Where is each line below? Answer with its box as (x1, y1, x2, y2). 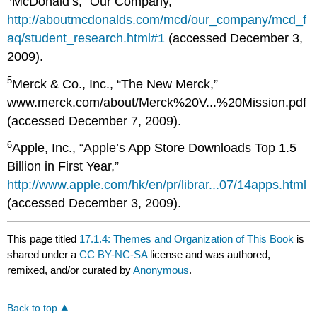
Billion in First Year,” (7, 159, 120, 174)
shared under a (7, 248, 80, 261)
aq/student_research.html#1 (7, 30, 166, 45)
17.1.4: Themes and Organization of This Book (79, 233, 294, 246)
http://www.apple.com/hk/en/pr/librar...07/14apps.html (7, 178, 307, 192)
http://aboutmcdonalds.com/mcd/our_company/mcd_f (7, 12, 307, 27)
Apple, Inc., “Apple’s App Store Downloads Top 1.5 (12, 141, 297, 156)
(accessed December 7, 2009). (7, 113, 182, 128)
